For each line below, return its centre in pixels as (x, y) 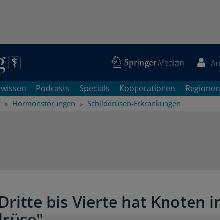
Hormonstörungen (44, 103)
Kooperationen (147, 88)
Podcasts (53, 88)
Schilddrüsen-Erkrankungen (134, 103)
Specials (95, 88)
